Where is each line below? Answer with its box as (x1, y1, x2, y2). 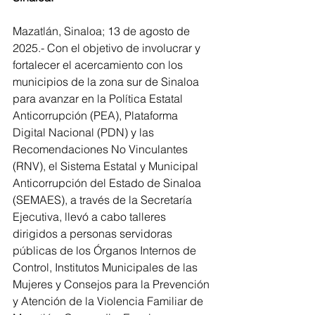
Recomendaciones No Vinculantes (13, 142, 191, 156)
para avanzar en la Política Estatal (13, 91, 186, 105)
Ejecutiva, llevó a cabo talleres (13, 210, 169, 224)
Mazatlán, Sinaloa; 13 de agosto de (13, 24, 193, 38)
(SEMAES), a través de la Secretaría (13, 193, 195, 207)
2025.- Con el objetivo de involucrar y (13, 41, 203, 55)
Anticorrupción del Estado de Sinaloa (13, 176, 204, 190)
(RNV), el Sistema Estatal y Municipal (13, 159, 201, 173)
